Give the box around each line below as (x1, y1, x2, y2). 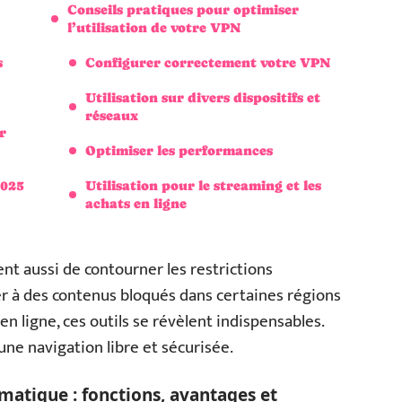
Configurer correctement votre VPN (85, 55, 330, 70)
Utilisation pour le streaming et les (85, 178, 321, 193)
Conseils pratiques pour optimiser (67, 2, 299, 17)
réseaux (85, 108, 138, 123)
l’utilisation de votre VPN (67, 20, 240, 35)
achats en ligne (85, 196, 187, 211)
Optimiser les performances (85, 143, 273, 158)
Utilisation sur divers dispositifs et (85, 90, 320, 105)
